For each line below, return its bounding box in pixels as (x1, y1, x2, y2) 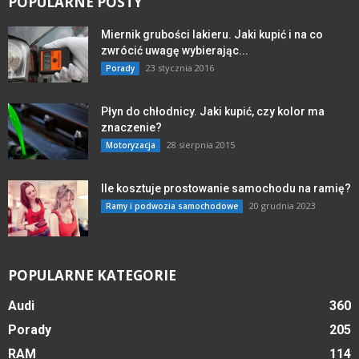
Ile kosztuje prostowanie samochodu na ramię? (101, 181, 351, 195)
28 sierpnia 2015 (167, 138, 235, 151)
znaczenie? (101, 120, 162, 134)
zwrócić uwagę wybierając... (101, 43, 248, 57)
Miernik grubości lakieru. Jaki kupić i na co (101, 27, 323, 41)
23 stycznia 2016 (146, 61, 214, 74)
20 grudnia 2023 (249, 199, 316, 212)
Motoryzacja (106, 139, 155, 151)
